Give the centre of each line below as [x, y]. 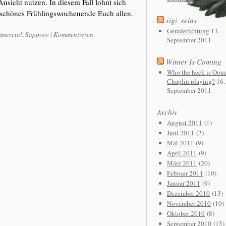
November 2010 [189, 203]
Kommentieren [73, 34]
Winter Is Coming [194, 62]
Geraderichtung [188, 31]
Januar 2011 [184, 183]
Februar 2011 [185, 173]
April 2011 [182, 153]
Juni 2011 [181, 133]
